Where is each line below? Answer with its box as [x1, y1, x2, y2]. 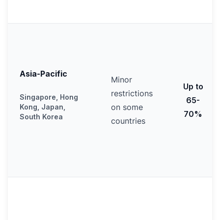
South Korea [20, 112, 63, 121]
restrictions [111, 88, 153, 98]
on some [111, 102, 143, 112]
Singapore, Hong [20, 93, 78, 101]
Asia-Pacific [20, 69, 67, 79]
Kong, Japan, [20, 103, 65, 111]
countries [111, 116, 145, 126]
